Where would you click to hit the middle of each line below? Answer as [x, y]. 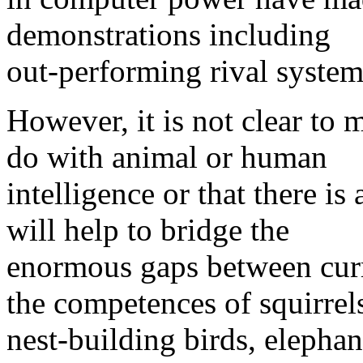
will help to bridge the [148, 230]
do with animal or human [167, 157]
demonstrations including [169, 35]
